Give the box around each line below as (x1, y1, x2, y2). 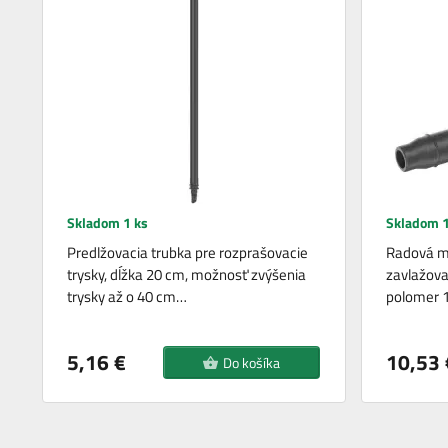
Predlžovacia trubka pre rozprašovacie (67, 241, 309, 265)
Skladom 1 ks (67, 212, 149, 234)
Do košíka (223, 352, 281, 374)
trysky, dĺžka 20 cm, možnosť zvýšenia (67, 263, 307, 287)
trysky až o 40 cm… (67, 285, 188, 309)
